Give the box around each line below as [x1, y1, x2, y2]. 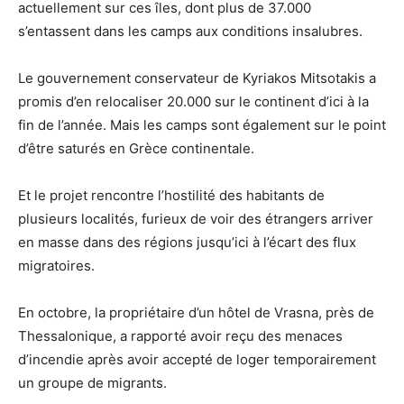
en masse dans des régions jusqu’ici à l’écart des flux [18, 233, 356, 251]
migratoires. [18, 256, 95, 274]
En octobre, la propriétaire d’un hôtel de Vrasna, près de [18, 303, 374, 321]
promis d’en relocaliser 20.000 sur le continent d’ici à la [18, 92, 369, 110]
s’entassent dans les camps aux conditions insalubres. [18, 22, 363, 40]
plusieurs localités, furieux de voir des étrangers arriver [18, 209, 373, 227]
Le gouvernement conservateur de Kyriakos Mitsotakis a [18, 69, 376, 87]
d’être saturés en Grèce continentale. [18, 139, 254, 157]
